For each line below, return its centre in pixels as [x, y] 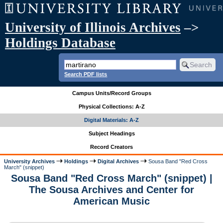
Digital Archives [118, 161]
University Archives [30, 161]
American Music [111, 201]
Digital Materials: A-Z [111, 120]
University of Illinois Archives [93, 27]
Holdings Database [60, 43]
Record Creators [111, 147]
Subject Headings [111, 134]
